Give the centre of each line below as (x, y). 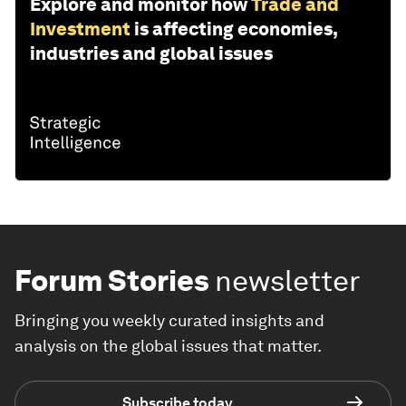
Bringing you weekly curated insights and (169, 321)
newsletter (288, 281)
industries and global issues (151, 54)
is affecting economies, (236, 29)
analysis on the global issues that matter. (168, 346)
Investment (80, 29)
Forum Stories (112, 281)
